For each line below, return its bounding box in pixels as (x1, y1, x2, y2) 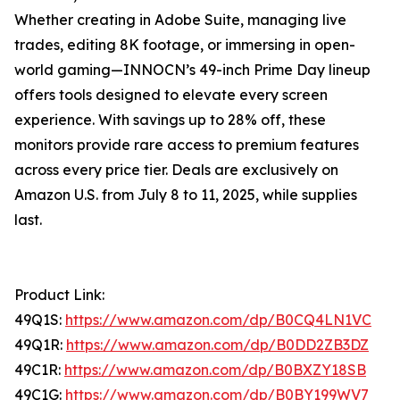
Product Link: (14, 286, 104, 304)
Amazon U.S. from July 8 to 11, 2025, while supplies (14, 186, 357, 204)
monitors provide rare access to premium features (14, 136, 359, 154)
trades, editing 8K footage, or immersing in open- (14, 36, 355, 54)
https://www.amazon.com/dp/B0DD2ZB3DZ (66, 336, 369, 354)
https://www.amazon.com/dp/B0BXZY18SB (64, 361, 366, 379)
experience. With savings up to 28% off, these (14, 111, 326, 129)
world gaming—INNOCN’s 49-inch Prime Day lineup (14, 61, 371, 79)
